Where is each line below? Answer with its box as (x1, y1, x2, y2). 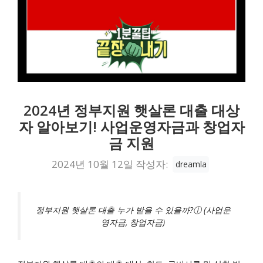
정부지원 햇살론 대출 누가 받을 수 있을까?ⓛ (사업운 (35, 204, 231, 215)
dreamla (175, 159, 207, 170)
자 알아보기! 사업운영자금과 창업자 (18, 117, 245, 136)
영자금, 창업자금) (101, 216, 165, 228)
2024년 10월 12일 (52, 157, 134, 171)
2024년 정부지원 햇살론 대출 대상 (23, 100, 240, 120)
